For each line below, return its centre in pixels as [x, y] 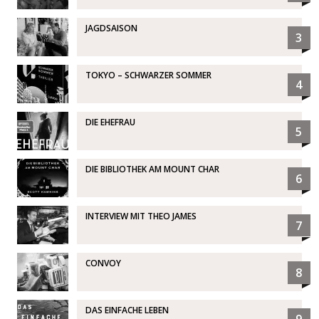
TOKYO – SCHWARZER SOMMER [148, 75]
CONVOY [103, 263]
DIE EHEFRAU [110, 122]
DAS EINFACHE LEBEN [127, 310]
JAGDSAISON [111, 28]
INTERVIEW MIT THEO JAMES [141, 216]
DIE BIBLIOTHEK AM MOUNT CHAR [152, 169]
